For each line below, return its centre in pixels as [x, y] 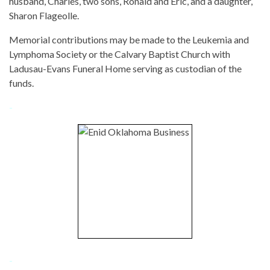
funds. [21, 83]
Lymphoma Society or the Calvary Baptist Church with [120, 54]
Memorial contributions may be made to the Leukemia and [129, 39]
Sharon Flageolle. [44, 15]
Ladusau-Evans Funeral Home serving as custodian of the [125, 68]
